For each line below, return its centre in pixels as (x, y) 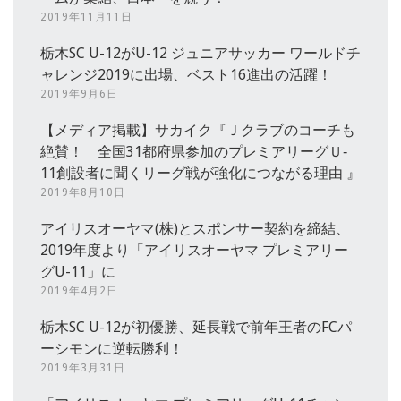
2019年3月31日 (83, 368)
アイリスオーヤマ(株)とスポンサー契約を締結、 (195, 229)
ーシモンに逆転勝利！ (112, 349)
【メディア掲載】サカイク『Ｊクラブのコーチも (198, 131)
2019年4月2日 (79, 291)
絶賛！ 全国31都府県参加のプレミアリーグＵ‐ (194, 152)
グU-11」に (78, 272)
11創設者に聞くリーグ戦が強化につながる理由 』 (200, 174)
